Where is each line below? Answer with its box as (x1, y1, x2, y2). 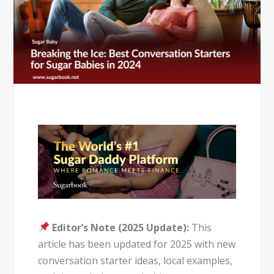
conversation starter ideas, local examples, (38, 253, 233, 267)
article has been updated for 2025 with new (38, 237, 236, 251)
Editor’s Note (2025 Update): (51, 220, 189, 234)
